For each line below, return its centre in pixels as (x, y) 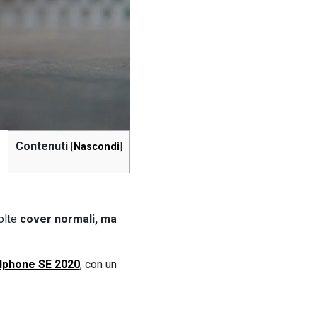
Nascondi (97, 147)
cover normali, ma (68, 219)
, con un (98, 265)
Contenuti (42, 146)
